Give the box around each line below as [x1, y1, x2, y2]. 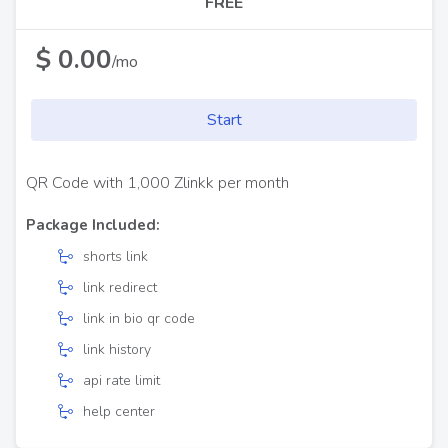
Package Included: [26, 215, 160, 235]
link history [83, 340, 151, 359]
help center [83, 402, 155, 421]
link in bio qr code [83, 309, 195, 328]
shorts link [83, 247, 148, 266]
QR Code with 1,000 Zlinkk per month [26, 172, 289, 194]
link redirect [83, 278, 157, 297]
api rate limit [83, 371, 160, 390]
